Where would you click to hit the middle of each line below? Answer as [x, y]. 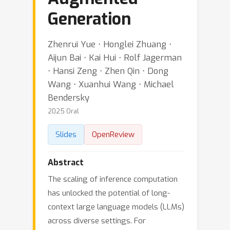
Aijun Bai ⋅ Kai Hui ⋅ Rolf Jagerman [115, 57]
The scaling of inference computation [113, 179]
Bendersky [69, 98]
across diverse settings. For [97, 221]
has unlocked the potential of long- [109, 193]
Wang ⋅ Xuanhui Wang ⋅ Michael [111, 84]
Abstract [66, 162]
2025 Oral [63, 111]
